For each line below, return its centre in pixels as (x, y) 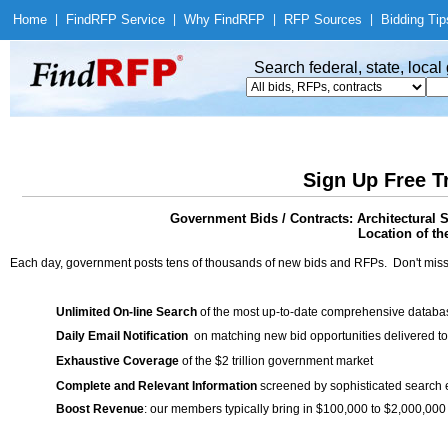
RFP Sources (323, 19)
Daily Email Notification (122, 336)
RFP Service (128, 19)
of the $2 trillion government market (276, 361)
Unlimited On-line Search (126, 312)
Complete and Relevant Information (156, 386)
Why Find (211, 19)
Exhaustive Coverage (117, 361)
